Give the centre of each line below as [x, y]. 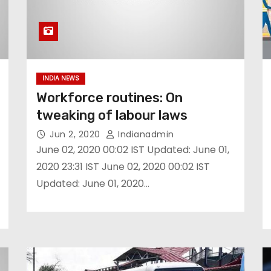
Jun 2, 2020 [76, 134]
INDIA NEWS [61, 78]
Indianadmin [145, 134]
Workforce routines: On [109, 98]
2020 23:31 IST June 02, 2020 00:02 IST [123, 167]
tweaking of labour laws [112, 115]
